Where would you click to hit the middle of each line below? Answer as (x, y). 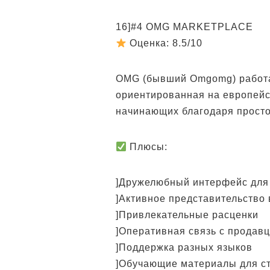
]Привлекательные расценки (187, 215)
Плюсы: (147, 147)
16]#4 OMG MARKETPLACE (184, 27)
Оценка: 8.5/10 (165, 43)
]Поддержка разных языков (184, 247)
